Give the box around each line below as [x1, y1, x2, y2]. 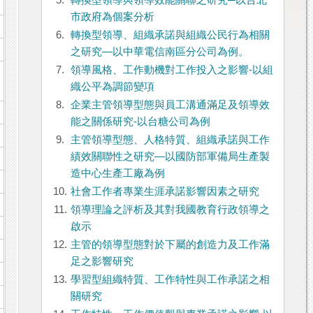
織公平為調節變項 [70, 81, 154, 93]
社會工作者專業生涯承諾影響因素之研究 [70, 186, 259, 198]
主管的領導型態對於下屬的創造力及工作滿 [70, 239, 270, 251]
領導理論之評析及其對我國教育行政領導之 [70, 204, 270, 216]
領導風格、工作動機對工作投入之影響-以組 [70, 64, 273, 76]
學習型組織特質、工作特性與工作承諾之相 [70, 274, 270, 286]
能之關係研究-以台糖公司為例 [70, 116, 210, 128]
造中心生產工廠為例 [70, 168, 165, 180]
